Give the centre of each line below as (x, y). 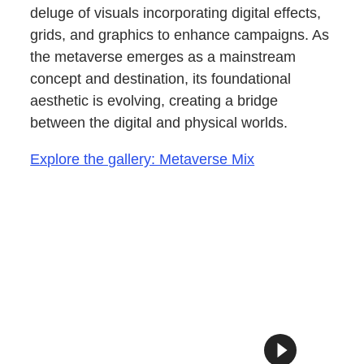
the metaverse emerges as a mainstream (163, 57)
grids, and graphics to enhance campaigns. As (180, 35)
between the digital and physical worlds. (159, 123)
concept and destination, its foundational (161, 79)
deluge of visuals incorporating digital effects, (176, 13)
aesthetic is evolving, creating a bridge (154, 101)
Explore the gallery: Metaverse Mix (143, 160)
